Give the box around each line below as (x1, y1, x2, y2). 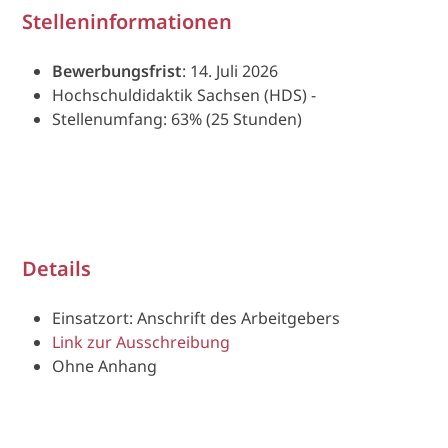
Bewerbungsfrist (52, 60, 183, 83)
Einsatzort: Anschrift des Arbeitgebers (52, 307, 341, 330)
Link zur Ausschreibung (52, 331, 231, 354)
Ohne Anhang (52, 355, 158, 378)
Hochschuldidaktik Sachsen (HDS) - (52, 84, 317, 107)
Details (22, 255, 92, 283)
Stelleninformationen (22, 8, 233, 36)
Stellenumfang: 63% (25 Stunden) (52, 108, 303, 131)
